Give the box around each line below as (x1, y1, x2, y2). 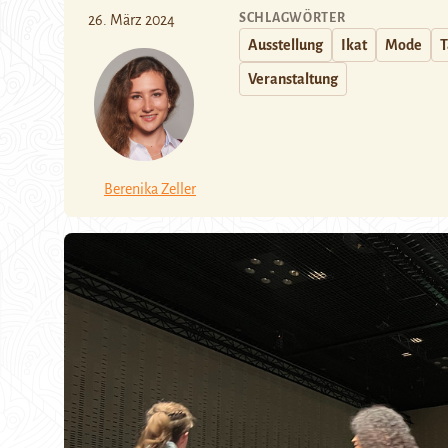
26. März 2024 (88, 12, 175, 28)
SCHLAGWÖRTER (239, 11, 346, 25)
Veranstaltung (248, 71, 338, 87)
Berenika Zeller (104, 181, 196, 198)
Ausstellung (248, 37, 323, 53)
